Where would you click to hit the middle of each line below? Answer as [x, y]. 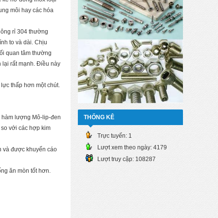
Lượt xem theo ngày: [125, 148]
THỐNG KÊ [99, 118]
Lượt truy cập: [116, 159]
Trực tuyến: [113, 136]
